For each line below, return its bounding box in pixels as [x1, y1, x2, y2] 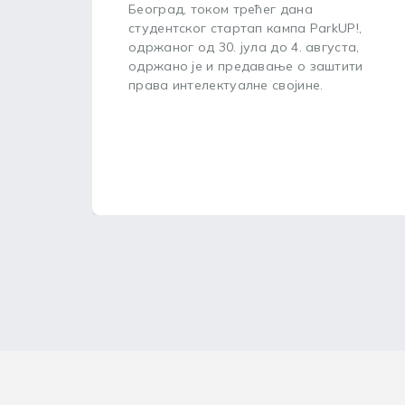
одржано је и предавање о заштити [128, 58, 363, 74]
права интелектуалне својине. [128, 77, 324, 93]
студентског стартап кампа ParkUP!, [128, 20, 363, 36]
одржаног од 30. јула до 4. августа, [128, 39, 360, 55]
